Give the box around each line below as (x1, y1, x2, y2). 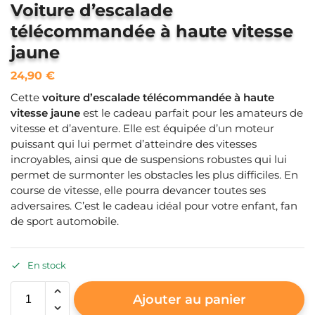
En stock (27, 259, 66, 271)
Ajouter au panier (132, 292, 246, 307)
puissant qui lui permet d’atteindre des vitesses (11, 137, 257, 151)
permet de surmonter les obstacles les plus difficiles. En (11, 168, 298, 182)
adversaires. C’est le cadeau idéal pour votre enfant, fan (11, 199, 297, 213)
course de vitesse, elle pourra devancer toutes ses (11, 184, 266, 198)
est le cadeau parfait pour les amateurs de (80, 106, 303, 120)
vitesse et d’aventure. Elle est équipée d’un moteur (11, 122, 274, 136)
